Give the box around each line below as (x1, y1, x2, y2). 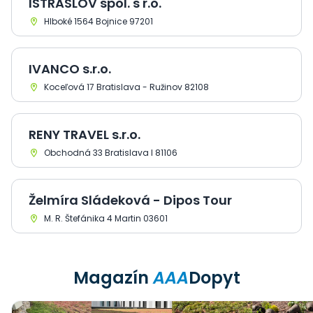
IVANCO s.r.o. (29, 60, 111, 78)
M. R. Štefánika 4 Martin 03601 (42, 212, 168, 224)
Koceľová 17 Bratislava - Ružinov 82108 (42, 81, 209, 93)
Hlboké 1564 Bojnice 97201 (42, 15, 153, 27)
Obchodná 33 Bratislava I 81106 (42, 147, 177, 159)
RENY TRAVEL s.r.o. (29, 126, 140, 143)
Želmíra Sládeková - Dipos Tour (29, 191, 232, 209)
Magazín (73, 266, 153, 289)
